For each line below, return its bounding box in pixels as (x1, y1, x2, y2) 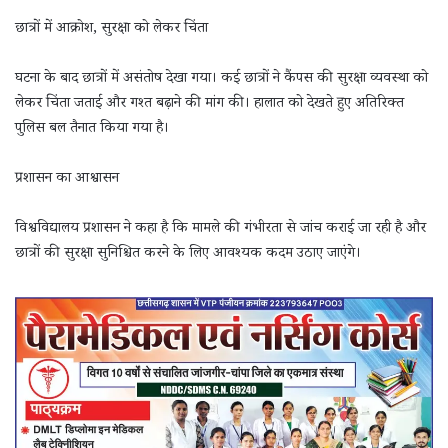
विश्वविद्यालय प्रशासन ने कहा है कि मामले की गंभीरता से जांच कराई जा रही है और (15, 217, 426, 241)
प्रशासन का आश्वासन (15, 167, 119, 191)
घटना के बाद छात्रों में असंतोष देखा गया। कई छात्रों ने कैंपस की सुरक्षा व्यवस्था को (15, 67, 428, 91)
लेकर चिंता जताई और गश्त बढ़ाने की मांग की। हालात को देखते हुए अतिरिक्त (15, 92, 404, 116)
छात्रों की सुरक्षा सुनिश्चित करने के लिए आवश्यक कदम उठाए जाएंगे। (15, 242, 361, 266)
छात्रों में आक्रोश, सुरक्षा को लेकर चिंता (15, 17, 208, 41)
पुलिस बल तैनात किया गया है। (15, 117, 169, 141)
